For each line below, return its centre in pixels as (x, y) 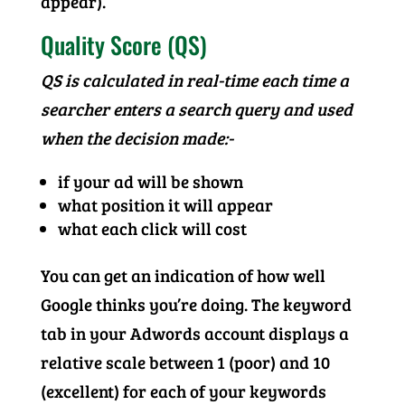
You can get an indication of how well (183, 275)
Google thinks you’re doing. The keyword (196, 304)
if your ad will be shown (150, 181)
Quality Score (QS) (123, 45)
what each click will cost (152, 228)
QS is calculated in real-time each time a (194, 80)
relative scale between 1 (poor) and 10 (185, 362)
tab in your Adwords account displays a (194, 333)
